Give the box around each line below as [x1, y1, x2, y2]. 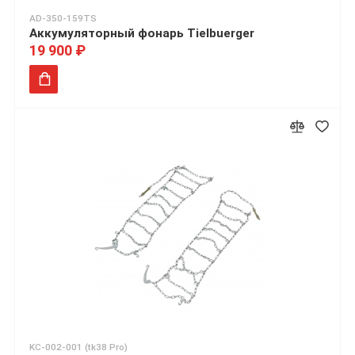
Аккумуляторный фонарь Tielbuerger [29, 26, 254, 41]
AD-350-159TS [29, 13, 97, 25]
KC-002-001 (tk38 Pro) [29, 342, 128, 353]
